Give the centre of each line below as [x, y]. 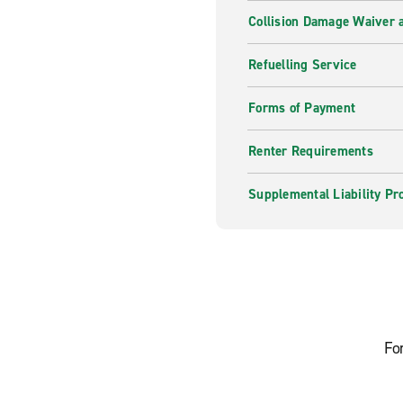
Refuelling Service [303, 65]
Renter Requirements [311, 151]
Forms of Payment [302, 108]
